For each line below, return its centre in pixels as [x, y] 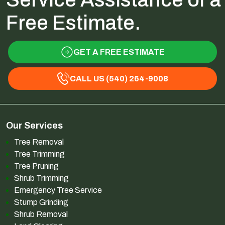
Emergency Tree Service [58, 190]
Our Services [34, 126]
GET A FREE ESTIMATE [119, 52]
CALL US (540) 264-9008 [119, 78]
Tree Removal [39, 142]
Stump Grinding [41, 202]
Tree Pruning [36, 166]
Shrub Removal [41, 214]
